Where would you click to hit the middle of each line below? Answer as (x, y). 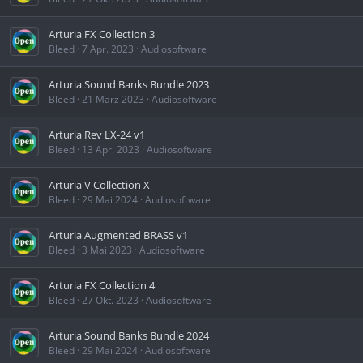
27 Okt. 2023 (110, 301)
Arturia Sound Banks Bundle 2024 (129, 336)
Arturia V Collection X (99, 185)
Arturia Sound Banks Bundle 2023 (129, 85)
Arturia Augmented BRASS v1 (118, 235)
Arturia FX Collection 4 (102, 286)
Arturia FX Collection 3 (102, 34)
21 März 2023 (113, 100)
